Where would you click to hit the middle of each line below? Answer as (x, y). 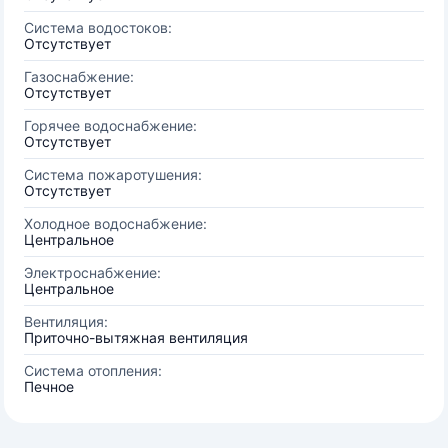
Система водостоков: (98, 27)
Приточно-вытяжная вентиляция (136, 337)
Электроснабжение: (92, 272)
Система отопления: (93, 370)
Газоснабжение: (79, 76)
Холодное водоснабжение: (115, 223)
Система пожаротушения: (113, 174)
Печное (49, 386)
